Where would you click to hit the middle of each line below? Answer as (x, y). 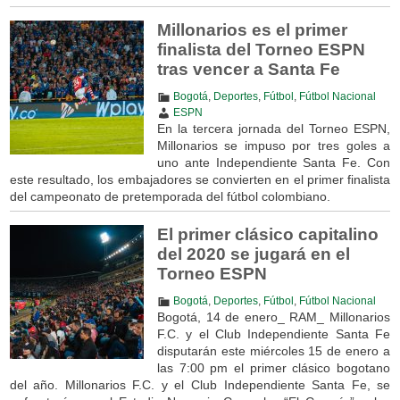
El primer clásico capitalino (267, 234)
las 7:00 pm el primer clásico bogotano (274, 367)
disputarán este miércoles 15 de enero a (274, 350)
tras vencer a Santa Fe (248, 69)
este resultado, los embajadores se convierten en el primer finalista (200, 179)
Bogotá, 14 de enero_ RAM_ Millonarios (274, 317)
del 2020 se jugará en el (253, 254)
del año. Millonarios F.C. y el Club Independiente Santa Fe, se (200, 384)
